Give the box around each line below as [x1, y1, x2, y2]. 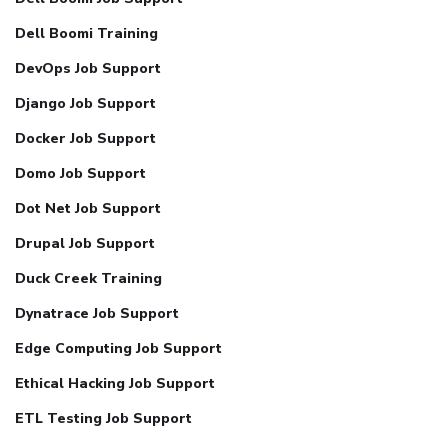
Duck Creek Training [15, 268, 162, 288]
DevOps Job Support [15, 58, 161, 78]
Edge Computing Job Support [15, 338, 222, 358]
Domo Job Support [15, 163, 146, 183]
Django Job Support [15, 93, 156, 113]
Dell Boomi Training [15, 23, 158, 43]
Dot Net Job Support [15, 198, 161, 218]
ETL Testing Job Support [15, 408, 192, 428]
